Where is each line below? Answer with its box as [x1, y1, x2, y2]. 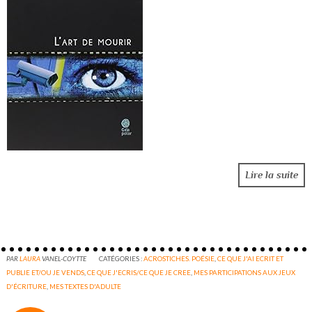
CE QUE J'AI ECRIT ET [217, 253, 284, 263]
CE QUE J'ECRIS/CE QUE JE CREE [87, 267, 192, 276]
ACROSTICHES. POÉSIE [143, 253, 215, 263]
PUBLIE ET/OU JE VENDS [6, 267, 85, 276]
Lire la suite [244, 169, 298, 181]
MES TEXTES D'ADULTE [49, 281, 122, 290]
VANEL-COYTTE [42, 253, 87, 263]
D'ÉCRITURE [6, 281, 47, 290]
